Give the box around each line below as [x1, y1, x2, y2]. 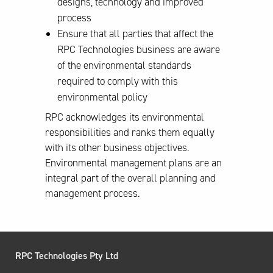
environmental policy [57, 90, 147, 104]
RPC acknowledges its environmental [45, 110, 204, 124]
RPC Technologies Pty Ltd [15, 249, 118, 262]
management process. [45, 186, 140, 200]
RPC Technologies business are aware [57, 42, 220, 56]
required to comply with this [57, 74, 178, 88]
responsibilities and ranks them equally [45, 125, 214, 139]
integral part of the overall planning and [45, 171, 216, 185]
